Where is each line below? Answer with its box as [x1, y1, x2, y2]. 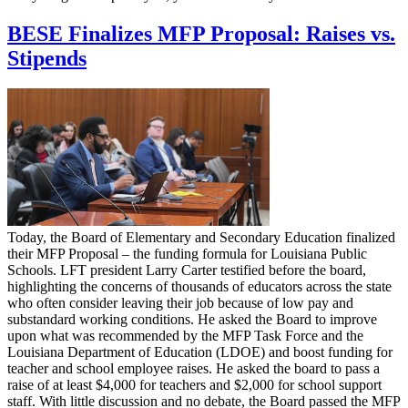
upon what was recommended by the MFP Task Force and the [7, 328, 363, 344]
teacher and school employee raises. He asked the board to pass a [7, 361, 380, 377]
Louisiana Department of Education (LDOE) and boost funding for [7, 344, 393, 361]
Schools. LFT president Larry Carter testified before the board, [7, 262, 366, 279]
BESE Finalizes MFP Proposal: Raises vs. [7, 21, 395, 46]
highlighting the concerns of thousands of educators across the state [7, 279, 392, 295]
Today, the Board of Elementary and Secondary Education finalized [7, 229, 395, 246]
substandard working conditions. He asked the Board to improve [7, 311, 377, 328]
